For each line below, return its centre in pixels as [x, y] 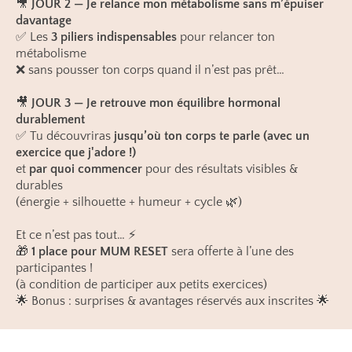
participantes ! [54, 268]
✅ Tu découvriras [65, 136]
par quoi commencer [86, 169]
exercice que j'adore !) [76, 152]
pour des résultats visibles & [220, 169]
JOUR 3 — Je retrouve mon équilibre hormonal [156, 103]
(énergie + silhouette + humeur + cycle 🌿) [129, 202]
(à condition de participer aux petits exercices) [141, 284]
